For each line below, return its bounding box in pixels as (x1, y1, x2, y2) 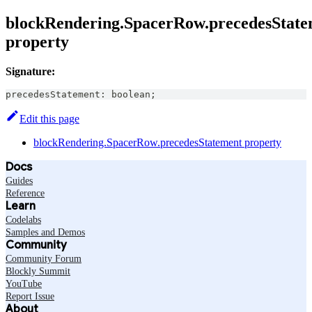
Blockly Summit (6, 265, 70, 276)
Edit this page (19, 112, 79, 125)
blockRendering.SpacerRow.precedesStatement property (33, 136, 281, 148)
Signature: (6, 65, 55, 77)
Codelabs (6, 214, 41, 225)
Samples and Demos (6, 226, 85, 237)
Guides (6, 175, 33, 186)
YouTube (6, 278, 42, 289)
